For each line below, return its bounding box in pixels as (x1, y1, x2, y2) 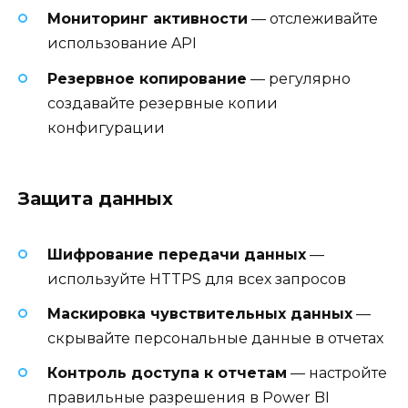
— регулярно (247, 69, 351, 87)
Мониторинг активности (47, 10, 248, 28)
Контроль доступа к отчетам (47, 364, 287, 382)
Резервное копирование (47, 69, 247, 87)
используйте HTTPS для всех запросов (47, 270, 346, 288)
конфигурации (47, 118, 165, 137)
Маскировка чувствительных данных (47, 305, 352, 323)
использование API (47, 35, 197, 53)
